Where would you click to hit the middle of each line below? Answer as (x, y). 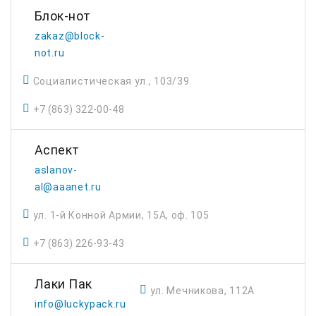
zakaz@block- (70, 36)
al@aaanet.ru (68, 187)
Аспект (57, 150)
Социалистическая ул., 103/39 (111, 81)
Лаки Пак (63, 284)
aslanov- (56, 170)
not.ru (50, 53)
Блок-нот (63, 16)
